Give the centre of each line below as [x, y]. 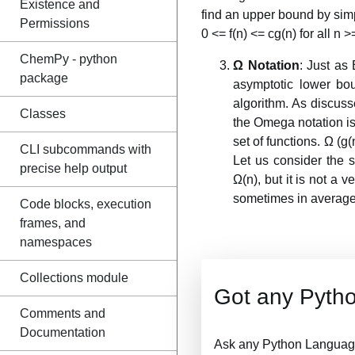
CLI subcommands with [86, 149]
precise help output [73, 168]
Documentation [63, 332]
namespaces [56, 242]
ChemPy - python [69, 59]
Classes [43, 114]
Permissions [55, 23]
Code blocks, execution [86, 204]
